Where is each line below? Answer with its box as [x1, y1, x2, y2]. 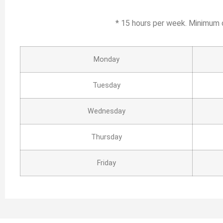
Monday [93, 55, 119, 64]
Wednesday [87, 107, 125, 116]
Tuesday [92, 81, 120, 90]
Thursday [91, 133, 122, 142]
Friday [97, 159, 116, 168]
